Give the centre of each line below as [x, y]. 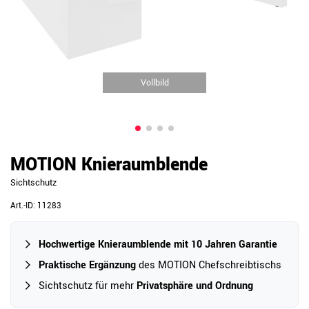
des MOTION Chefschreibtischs [209, 265]
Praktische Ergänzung [87, 265]
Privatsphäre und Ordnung [195, 286]
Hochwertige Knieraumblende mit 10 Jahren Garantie [158, 244]
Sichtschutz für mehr [88, 286]
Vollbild [154, 82]
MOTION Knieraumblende [109, 165]
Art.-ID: [24, 206]
